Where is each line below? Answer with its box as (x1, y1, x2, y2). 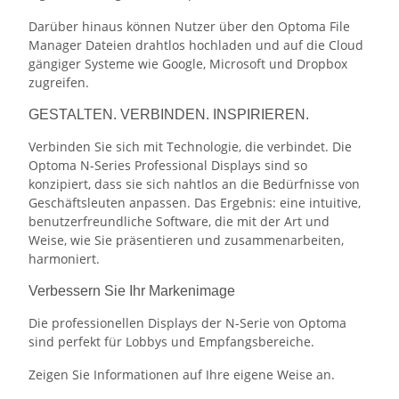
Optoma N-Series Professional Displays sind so (28, 157, 307, 175)
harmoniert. (28, 250, 100, 268)
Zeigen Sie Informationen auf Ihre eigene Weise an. (28, 366, 335, 384)
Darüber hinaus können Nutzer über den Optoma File (28, 18, 350, 36)
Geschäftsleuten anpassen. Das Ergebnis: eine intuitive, (28, 194, 361, 212)
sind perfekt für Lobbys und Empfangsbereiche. (28, 333, 314, 351)
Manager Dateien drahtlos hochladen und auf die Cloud (28, 37, 363, 54)
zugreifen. (28, 74, 89, 92)
